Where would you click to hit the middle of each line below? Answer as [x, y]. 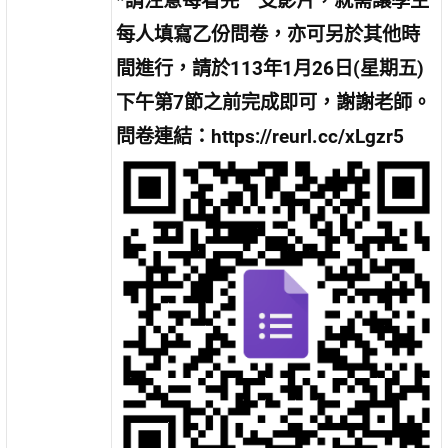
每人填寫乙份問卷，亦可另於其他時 [268, 35]
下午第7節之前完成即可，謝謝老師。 [274, 103]
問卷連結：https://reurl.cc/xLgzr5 [260, 137]
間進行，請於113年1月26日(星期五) [270, 69]
